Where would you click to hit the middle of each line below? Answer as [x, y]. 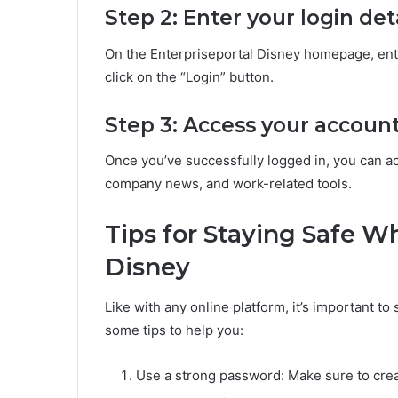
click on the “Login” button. [189, 76]
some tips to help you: [174, 330]
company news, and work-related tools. [228, 184]
